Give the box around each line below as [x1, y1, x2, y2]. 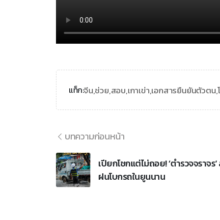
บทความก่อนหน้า [64, 130, 125, 143]
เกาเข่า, [127, 83, 152, 97]
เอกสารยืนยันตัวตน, [151, 83, 218, 97]
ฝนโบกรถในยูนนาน [98, 170, 165, 184]
